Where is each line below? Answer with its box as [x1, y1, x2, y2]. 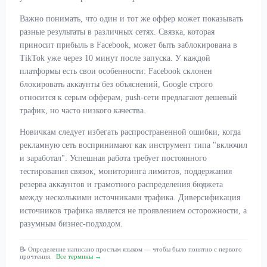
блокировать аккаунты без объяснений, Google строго [20, 80, 213, 89]
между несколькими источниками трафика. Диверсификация [20, 193, 240, 203]
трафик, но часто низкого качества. [20, 106, 146, 116]
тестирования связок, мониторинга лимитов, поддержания [20, 167, 232, 176]
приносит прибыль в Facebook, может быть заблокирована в [20, 41, 237, 50]
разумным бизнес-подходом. [20, 219, 123, 229]
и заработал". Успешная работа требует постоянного [20, 154, 207, 163]
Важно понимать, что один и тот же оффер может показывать [20, 14, 243, 24]
